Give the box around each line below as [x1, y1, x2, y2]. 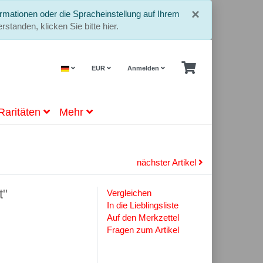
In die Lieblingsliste [107, 200, 178, 210]
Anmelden [127, 64, 161, 72]
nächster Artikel [137, 157, 198, 167]
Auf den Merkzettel [107, 213, 179, 222]
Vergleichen [107, 188, 151, 198]
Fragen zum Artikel [107, 225, 179, 235]
